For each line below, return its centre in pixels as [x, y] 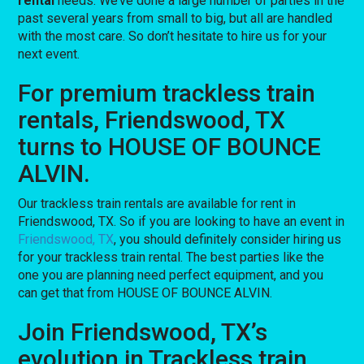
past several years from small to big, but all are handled [175, 18]
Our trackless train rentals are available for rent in [157, 203]
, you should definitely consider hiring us [228, 239]
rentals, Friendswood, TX [152, 119]
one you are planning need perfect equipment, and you [171, 275]
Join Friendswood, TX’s [143, 331]
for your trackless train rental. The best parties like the [171, 257]
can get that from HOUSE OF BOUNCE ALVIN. [145, 292]
